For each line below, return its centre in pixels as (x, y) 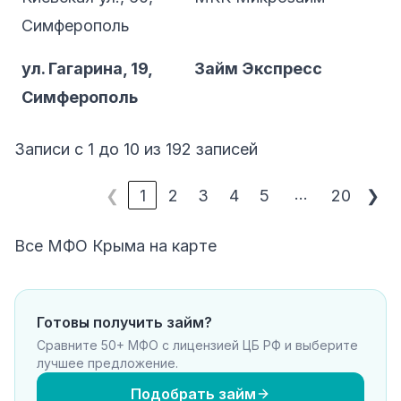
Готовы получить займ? (124, 323)
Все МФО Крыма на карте (115, 246)
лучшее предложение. (107, 363)
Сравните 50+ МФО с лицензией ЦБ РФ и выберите (197, 346)
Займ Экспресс (258, 68)
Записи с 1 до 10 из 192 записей (136, 149)
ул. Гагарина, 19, (87, 68)
